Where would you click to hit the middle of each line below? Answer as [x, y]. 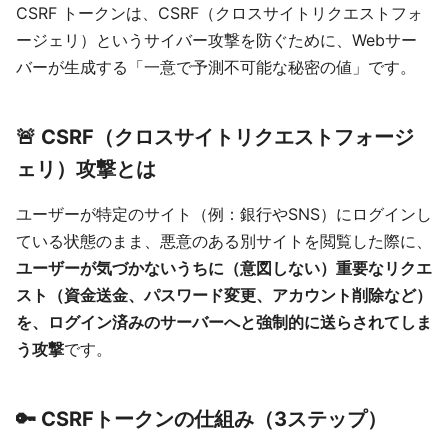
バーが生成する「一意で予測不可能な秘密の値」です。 [216, 67]
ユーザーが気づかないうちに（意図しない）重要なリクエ [224, 268]
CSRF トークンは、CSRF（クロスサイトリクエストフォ [219, 13]
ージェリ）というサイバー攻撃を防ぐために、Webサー [216, 40]
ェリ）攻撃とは [86, 169]
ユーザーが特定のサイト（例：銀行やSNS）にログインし [224, 214]
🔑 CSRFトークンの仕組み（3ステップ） [201, 419]
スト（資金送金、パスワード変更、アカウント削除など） [224, 295]
